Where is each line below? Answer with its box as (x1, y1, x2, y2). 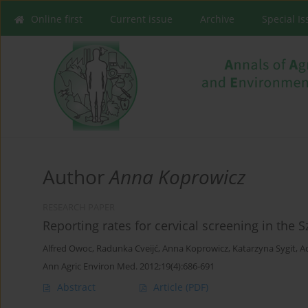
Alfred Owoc (43, 243, 92, 255)
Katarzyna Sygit (232, 243, 296, 255)
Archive (200, 12, 234, 25)
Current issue (110, 12, 173, 25)
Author (43, 164, 109, 190)
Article (153, 280, 186, 294)
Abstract (57, 280, 96, 294)
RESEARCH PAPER (43, 201, 115, 214)
